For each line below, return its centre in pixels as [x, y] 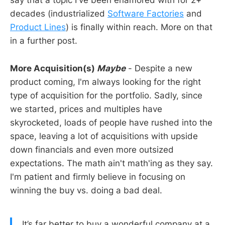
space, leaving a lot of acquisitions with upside [104, 136]
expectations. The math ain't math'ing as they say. [111, 163]
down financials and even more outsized [92, 149]
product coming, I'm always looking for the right [105, 82]
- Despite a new [159, 68]
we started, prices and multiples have [86, 109]
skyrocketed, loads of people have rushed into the [111, 122]
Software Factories [146, 14]
